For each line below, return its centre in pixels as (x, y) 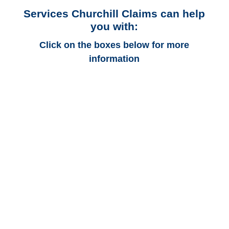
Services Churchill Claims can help (114, 14)
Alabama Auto (114, 102)
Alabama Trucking (114, 168)
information (114, 59)
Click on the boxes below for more (114, 45)
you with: (114, 27)
